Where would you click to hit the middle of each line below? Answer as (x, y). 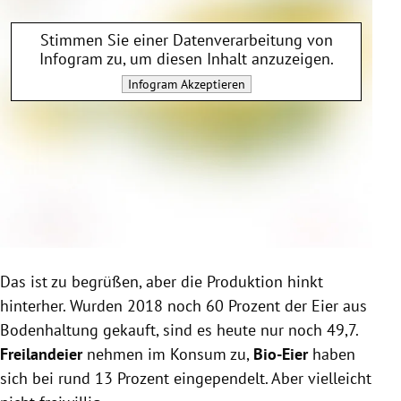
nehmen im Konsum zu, (168, 354)
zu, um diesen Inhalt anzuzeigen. (218, 58)
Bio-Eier (281, 354)
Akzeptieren (211, 84)
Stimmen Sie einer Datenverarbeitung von (186, 39)
